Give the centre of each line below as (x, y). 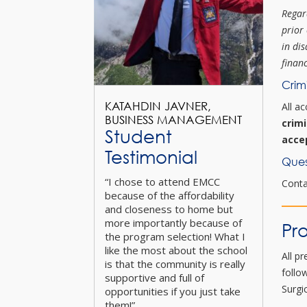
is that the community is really (175, 263)
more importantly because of (173, 222)
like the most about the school (176, 250)
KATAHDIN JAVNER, (158, 106)
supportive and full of (155, 277)
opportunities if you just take (173, 291)
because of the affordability (170, 195)
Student (138, 136)
